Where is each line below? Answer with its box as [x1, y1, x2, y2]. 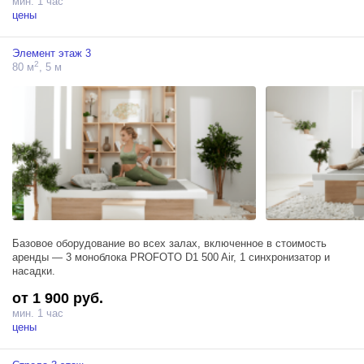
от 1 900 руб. [12, 289, 103, 306]
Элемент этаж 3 [12, 47, 91, 60]
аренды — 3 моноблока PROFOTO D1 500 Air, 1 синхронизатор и [12, 250, 330, 263]
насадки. [12, 264, 55, 277]
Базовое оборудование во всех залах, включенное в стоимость [12, 236, 327, 249]
